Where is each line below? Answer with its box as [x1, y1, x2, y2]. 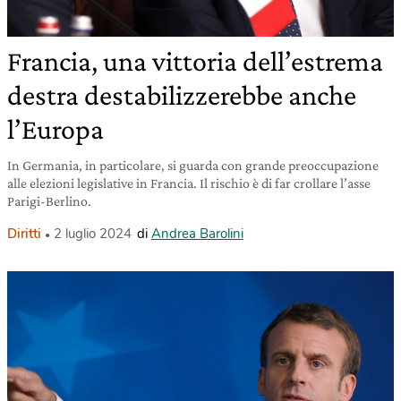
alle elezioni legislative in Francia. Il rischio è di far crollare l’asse [7, 175, 371, 192]
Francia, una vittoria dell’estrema [7, 45, 383, 78]
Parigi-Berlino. [7, 193, 91, 209]
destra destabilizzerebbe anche [7, 79, 356, 112]
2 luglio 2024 [54, 225, 132, 243]
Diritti [7, 225, 41, 243]
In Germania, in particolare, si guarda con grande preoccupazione [7, 158, 379, 174]
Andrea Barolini [151, 225, 243, 243]
